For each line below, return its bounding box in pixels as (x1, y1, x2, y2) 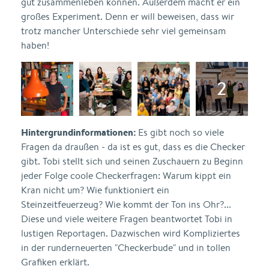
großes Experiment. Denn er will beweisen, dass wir (21, 10, 234, 23)
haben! (21, 39, 49, 52)
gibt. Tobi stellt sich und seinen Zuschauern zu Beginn (21, 155, 243, 168)
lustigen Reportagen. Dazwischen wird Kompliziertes (21, 227, 240, 240)
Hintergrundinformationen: (21, 125, 136, 139)
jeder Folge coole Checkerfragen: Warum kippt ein (21, 169, 231, 182)
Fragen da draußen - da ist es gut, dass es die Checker (21, 141, 245, 153)
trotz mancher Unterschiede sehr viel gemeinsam (21, 25, 226, 37)
